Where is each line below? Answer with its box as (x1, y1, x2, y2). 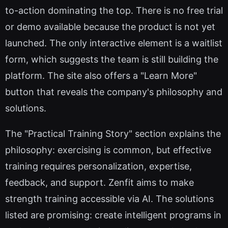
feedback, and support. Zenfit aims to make (5, 177, 194, 188)
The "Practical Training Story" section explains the (5, 128, 221, 139)
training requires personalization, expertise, (5, 161, 192, 172)
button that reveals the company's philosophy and (5, 87, 222, 98)
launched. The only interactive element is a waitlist (5, 38, 222, 49)
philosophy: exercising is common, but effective (5, 145, 211, 156)
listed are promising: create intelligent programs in (5, 210, 221, 221)
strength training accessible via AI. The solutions (5, 193, 214, 205)
